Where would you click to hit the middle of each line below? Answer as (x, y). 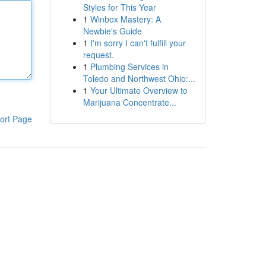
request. (98, 55)
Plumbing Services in (129, 66)
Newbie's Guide (112, 31)
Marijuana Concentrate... (129, 102)
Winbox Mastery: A (125, 19)
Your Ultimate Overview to (139, 90)
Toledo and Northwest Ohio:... (139, 78)
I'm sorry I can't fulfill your (138, 43)
